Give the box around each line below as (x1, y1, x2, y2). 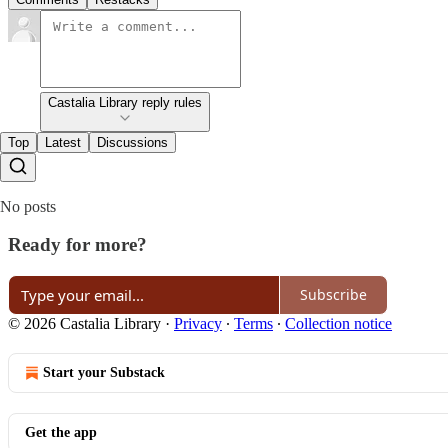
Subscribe (300, 285, 367, 305)
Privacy (174, 314, 222, 332)
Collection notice (285, 314, 392, 332)
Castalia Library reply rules (48, 94, 202, 110)
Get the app (25, 424, 97, 440)
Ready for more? (8, 234, 147, 256)
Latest (45, 134, 81, 150)
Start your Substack (43, 364, 165, 380)
